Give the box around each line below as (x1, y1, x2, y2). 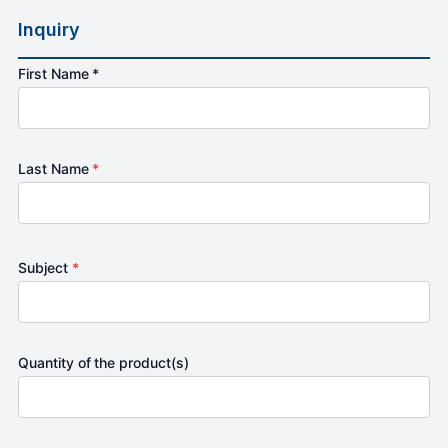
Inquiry (18, 18, 80, 40)
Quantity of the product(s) (18, 353, 190, 371)
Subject (18, 258, 72, 276)
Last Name (18, 159, 93, 177)
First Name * (18, 64, 100, 82)
